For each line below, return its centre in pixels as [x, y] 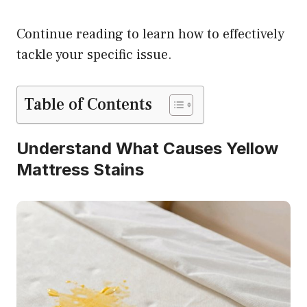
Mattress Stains [80, 170]
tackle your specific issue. [94, 55]
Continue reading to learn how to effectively [150, 35]
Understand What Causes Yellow [147, 149]
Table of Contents [88, 105]
